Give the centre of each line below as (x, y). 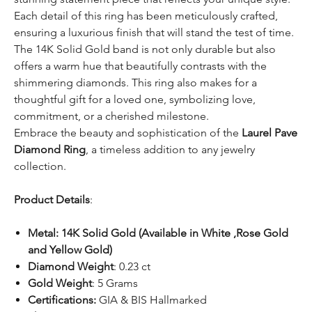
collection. (40, 166)
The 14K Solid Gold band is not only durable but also (145, 49)
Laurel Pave (270, 132)
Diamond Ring (50, 149)
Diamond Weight (71, 266)
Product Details (52, 199)
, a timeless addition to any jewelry (170, 149)
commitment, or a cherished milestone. (111, 116)
